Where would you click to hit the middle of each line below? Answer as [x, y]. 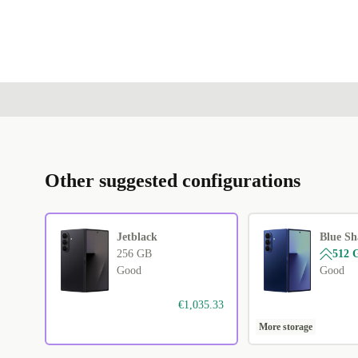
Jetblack [137, 237]
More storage [285, 327]
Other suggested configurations [173, 181]
